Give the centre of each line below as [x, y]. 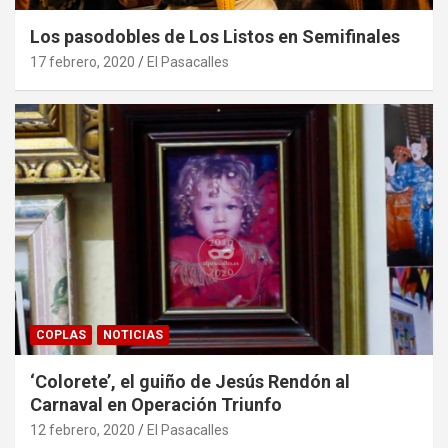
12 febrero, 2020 [82, 430]
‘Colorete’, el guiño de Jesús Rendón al [190, 382]
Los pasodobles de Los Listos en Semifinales [215, 37]
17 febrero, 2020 [82, 62]
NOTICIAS [133, 335]
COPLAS [61, 335]
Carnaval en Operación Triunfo [156, 405]
